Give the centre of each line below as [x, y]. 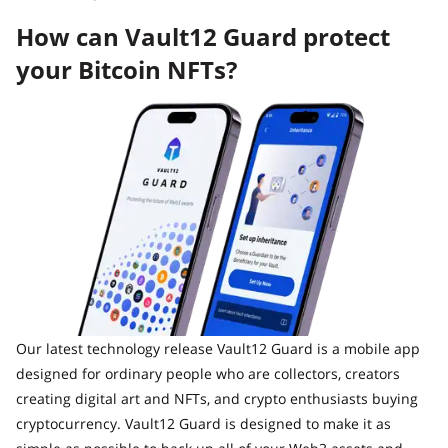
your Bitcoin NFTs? [126, 69]
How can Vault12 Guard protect [203, 36]
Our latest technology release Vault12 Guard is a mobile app [218, 348]
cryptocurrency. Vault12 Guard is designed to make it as [203, 423]
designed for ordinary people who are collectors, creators [208, 373]
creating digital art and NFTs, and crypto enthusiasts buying [217, 398]
